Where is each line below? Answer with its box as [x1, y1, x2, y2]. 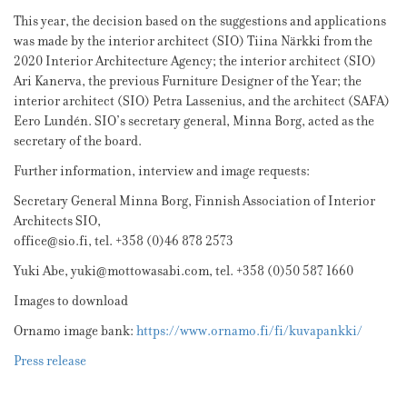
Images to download [14, 293, 128, 311]
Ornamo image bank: [14, 323, 136, 341]
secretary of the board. [14, 133, 142, 151]
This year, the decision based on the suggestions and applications [14, 13, 386, 31]
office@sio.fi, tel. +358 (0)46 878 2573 [14, 233, 233, 251]
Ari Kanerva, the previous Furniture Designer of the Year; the [14, 73, 362, 91]
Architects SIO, [14, 213, 101, 231]
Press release [14, 352, 86, 371]
